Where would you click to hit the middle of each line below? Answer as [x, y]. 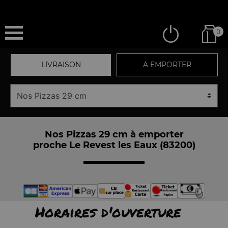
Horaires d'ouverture [108, 212]
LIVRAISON [61, 65]
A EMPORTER [167, 65]
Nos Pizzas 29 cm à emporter [114, 134]
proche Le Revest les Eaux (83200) [114, 145]
